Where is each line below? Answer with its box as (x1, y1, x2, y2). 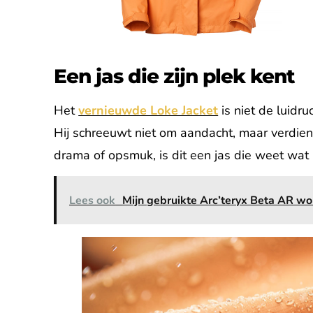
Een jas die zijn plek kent (54, 64, 296, 88)
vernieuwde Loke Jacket (78, 101, 219, 119)
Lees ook (69, 193, 116, 209)
